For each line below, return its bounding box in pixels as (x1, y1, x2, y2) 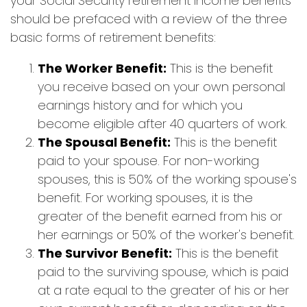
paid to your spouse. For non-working (38, 152, 259, 169)
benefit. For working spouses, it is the (38, 189, 253, 206)
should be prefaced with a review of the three (10, 10, 287, 27)
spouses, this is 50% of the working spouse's (38, 171, 297, 188)
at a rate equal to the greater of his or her (38, 282, 289, 299)
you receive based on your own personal (38, 78, 285, 95)
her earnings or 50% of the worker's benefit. (38, 226, 295, 243)
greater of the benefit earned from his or (38, 208, 282, 225)
